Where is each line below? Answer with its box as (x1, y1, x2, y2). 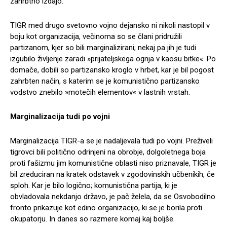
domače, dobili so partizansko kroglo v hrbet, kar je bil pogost (10, 65, 214, 74)
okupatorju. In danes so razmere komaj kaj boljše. (10, 214, 175, 223)
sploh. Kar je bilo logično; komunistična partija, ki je (10, 180, 177, 190)
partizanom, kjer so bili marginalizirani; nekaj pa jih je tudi (10, 43, 196, 52)
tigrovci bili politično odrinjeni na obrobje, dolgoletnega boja (10, 147, 206, 157)
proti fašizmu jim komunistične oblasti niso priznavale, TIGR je (10, 158, 216, 168)
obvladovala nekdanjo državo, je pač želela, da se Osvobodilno (10, 192, 215, 201)
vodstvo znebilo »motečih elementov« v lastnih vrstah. (10, 87, 190, 97)
